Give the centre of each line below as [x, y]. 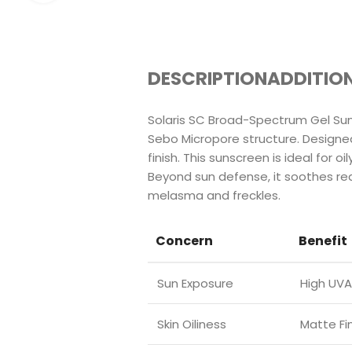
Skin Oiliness [192, 324]
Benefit [323, 241]
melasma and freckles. [214, 196]
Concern [184, 241]
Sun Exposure [195, 284]
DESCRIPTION [207, 78]
